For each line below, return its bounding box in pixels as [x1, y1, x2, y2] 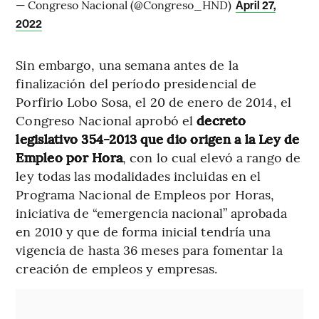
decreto [197, 111, 246, 130]
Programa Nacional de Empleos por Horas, [16, 185, 275, 204]
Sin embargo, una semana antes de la [16, 56, 239, 74]
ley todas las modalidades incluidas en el [16, 167, 261, 185]
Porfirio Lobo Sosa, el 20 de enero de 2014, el [16, 93, 291, 111]
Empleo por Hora [16, 148, 122, 167]
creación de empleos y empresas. [16, 259, 218, 278]
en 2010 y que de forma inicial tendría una [16, 222, 271, 241]
